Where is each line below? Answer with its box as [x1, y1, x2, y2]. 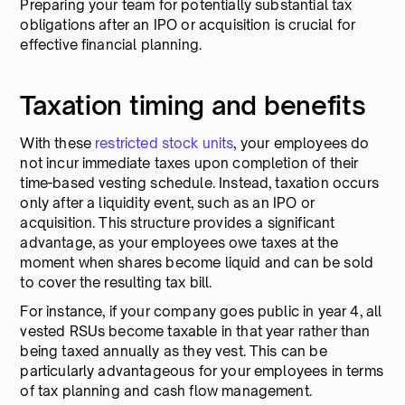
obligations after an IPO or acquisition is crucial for [20, 15, 356, 33]
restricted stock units [95, 134, 234, 152]
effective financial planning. [20, 35, 202, 53]
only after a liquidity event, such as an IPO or [20, 193, 315, 212]
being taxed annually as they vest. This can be [20, 342, 327, 360]
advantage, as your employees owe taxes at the [20, 233, 339, 251]
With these [20, 134, 96, 152]
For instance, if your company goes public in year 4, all [20, 302, 382, 320]
